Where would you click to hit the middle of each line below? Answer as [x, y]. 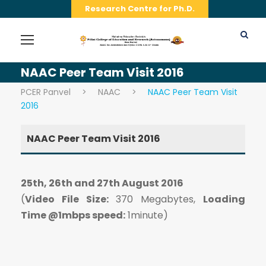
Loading [224, 199]
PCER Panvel [46, 92]
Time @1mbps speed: [73, 215]
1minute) [147, 215]
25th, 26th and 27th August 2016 [102, 183]
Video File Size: [67, 199]
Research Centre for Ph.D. [140, 9]
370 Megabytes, [156, 199]
